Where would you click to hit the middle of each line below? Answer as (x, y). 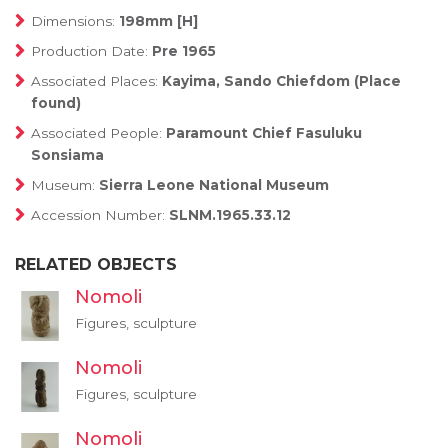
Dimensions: (75, 21)
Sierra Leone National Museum (214, 185)
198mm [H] (158, 21)
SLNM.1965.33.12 (230, 215)
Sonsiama (67, 155)
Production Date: (91, 51)
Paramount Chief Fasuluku (264, 133)
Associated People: (98, 133)
